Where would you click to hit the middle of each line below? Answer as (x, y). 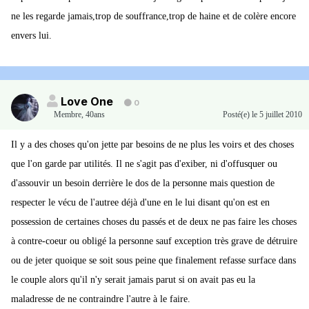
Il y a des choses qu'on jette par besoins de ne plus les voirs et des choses (152, 145)
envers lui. (31, 36)
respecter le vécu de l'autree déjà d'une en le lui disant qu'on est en (140, 203)
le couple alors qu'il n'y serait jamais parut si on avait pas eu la (133, 280)
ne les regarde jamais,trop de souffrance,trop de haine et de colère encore (153, 17)
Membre (68, 115)
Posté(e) (237, 115)
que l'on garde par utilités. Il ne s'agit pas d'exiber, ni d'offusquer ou (144, 164)
